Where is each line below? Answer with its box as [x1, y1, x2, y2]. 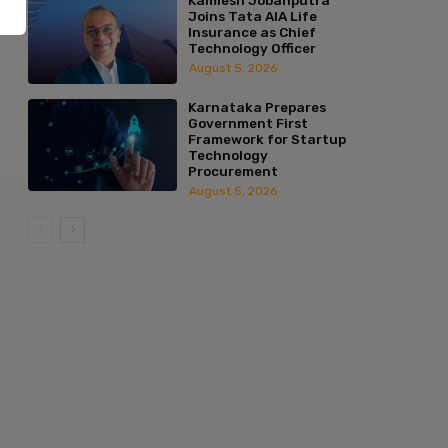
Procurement [187, 162, 278, 179]
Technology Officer [187, 39, 316, 56]
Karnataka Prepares [187, 98, 326, 115]
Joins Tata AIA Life [187, 7, 317, 24]
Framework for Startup [187, 130, 346, 147]
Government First [187, 114, 308, 131]
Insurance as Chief [187, 23, 316, 40]
